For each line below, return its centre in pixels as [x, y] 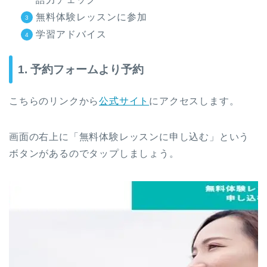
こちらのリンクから [54, 101]
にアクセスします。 [194, 101]
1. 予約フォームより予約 [81, 69]
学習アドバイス [71, 34]
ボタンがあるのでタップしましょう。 [94, 153]
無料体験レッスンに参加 [91, 17]
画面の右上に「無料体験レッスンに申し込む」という [129, 136]
